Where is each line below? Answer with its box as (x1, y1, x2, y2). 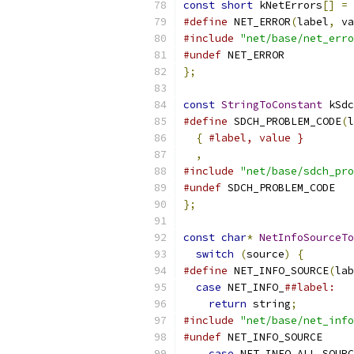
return (209, 297, 247, 311)
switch (196, 247, 234, 261)
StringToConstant (221, 98, 322, 111)
